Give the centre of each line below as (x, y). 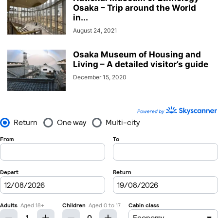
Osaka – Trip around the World (135, 8)
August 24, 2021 (95, 30)
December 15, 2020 (100, 77)
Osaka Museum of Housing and (137, 54)
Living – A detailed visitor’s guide (141, 64)
